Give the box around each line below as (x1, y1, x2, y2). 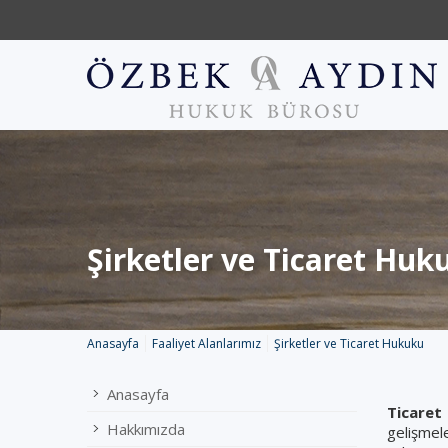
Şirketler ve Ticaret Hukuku (274, 335, 424, 352)
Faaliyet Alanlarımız (152, 335, 261, 352)
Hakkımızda (107, 419, 185, 439)
